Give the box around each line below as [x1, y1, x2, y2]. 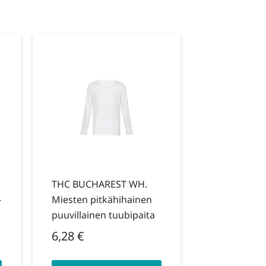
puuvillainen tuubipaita [51, 208, 155, 222]
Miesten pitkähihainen [51, 193, 152, 207]
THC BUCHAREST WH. [51, 178, 147, 191]
